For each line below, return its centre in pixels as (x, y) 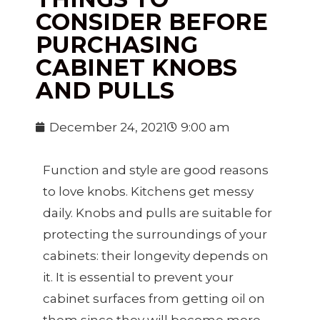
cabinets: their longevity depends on (156, 255)
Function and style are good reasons (156, 170)
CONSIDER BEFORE (152, 21)
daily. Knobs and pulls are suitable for (157, 212)
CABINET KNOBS (136, 67)
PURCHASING (117, 44)
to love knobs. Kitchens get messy (148, 191)
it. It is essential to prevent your (138, 277)
